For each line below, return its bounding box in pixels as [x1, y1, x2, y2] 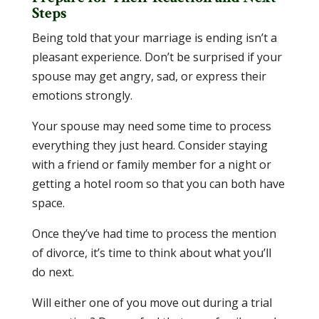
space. [31, 195, 65, 211]
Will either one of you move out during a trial [31, 295, 272, 310]
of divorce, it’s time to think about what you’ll [31, 245, 271, 261]
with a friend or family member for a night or [31, 157, 271, 172]
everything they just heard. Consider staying [31, 137, 268, 153]
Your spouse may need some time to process [31, 118, 271, 134]
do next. [31, 264, 74, 280]
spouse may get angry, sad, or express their [31, 68, 266, 84]
